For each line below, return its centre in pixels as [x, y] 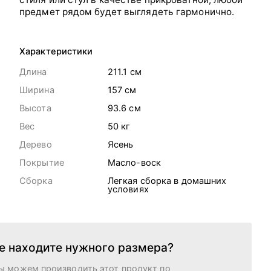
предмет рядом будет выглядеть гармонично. [127, 12]
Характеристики [56, 52]
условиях [128, 189]
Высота [35, 108]
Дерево [36, 144]
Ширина [37, 90]
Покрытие [42, 162]
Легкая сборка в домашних [167, 181]
